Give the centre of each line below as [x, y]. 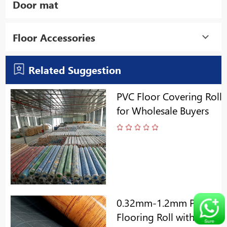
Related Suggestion [73, 70]
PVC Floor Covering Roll [169, 96]
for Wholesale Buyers [162, 110]
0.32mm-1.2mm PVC [162, 202]
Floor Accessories [54, 37]
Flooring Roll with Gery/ [169, 216]
